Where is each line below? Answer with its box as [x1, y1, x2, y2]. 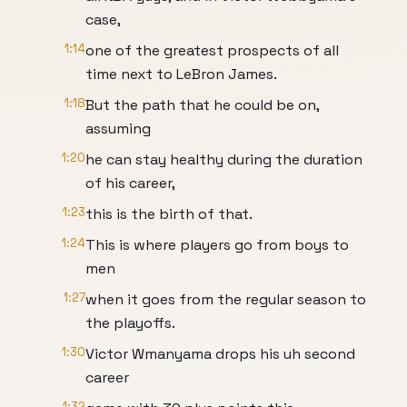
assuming [85, 119, 151, 138]
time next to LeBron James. [85, 65, 277, 84]
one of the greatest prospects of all [85, 41, 339, 60]
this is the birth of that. [85, 204, 253, 223]
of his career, [85, 174, 175, 193]
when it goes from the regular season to [85, 290, 366, 309]
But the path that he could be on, [85, 95, 319, 114]
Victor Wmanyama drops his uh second [85, 344, 355, 363]
